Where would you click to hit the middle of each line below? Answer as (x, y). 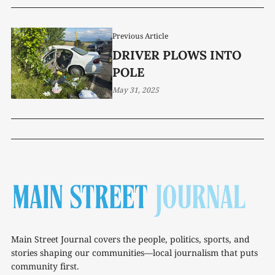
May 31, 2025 (135, 90)
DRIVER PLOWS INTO (176, 55)
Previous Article (140, 36)
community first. (45, 266)
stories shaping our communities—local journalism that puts (134, 252)
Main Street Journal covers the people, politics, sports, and (130, 239)
